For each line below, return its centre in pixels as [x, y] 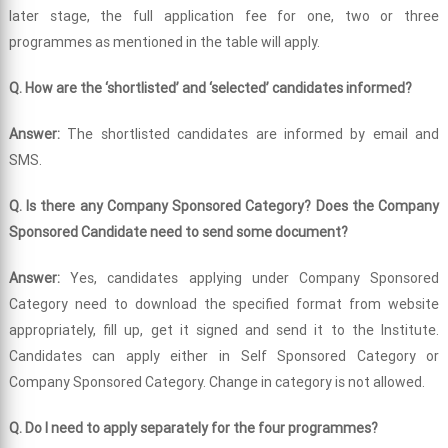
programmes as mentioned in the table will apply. [164, 42]
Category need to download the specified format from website [224, 304]
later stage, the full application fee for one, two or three [224, 16]
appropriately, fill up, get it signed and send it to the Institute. [224, 330]
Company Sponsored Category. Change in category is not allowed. [216, 382]
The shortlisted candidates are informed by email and [253, 134]
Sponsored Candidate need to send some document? [178, 232]
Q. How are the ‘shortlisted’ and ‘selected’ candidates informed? [210, 88]
